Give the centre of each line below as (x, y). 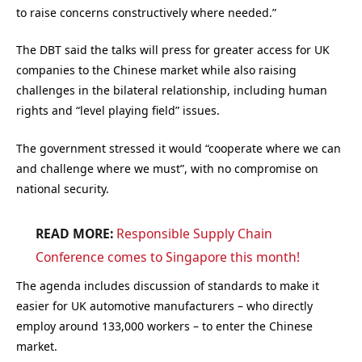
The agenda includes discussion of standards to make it (168, 285)
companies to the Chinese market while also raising (156, 70)
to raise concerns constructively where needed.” (146, 12)
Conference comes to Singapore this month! (167, 257)
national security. (63, 188)
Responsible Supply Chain (194, 234)
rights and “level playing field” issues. (118, 111)
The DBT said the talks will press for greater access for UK (173, 50)
